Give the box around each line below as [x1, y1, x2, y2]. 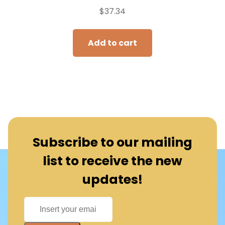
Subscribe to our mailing [33, 133, 192, 151]
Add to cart [88, 37, 137, 49]
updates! [82, 170, 143, 188]
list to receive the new [43, 152, 182, 170]
